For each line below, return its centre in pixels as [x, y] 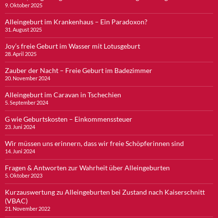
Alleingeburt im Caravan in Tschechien [63, 94]
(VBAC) [16, 200]
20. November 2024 [27, 78]
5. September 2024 [27, 102]
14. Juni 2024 [20, 151]
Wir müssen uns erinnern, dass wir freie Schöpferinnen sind [94, 143]
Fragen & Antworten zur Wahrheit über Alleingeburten [87, 167]
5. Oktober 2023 [24, 175]
